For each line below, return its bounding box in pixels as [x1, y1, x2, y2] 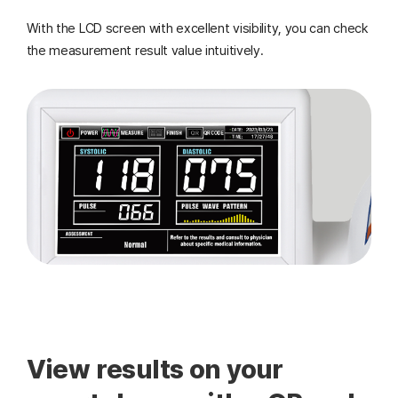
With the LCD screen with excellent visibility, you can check [26, 20, 368, 37]
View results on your [26, 354, 283, 385]
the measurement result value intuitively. [26, 43, 264, 60]
